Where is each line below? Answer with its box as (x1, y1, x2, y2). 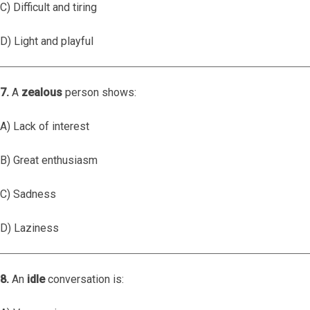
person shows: (62, 86, 136, 99)
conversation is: (45, 273, 124, 286)
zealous (21, 86, 62, 99)
